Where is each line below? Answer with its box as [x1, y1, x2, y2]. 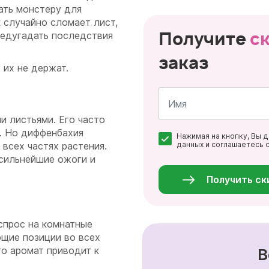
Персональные [177, 150, 233, 159]
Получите [159, 27, 250, 50]
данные [177, 158, 205, 167]
